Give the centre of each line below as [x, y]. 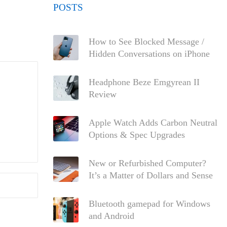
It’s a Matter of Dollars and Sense [150, 175]
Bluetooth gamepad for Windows [149, 204]
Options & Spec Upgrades [137, 135]
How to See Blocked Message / [146, 42]
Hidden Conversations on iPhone [149, 54]
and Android [111, 216]
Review [102, 94]
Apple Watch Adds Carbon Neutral [153, 123]
